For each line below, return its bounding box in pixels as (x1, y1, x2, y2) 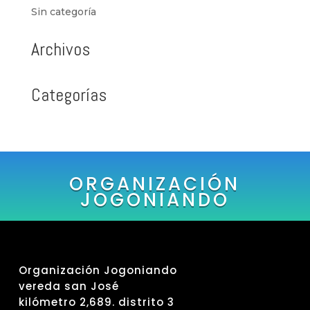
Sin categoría (30, 5, 96, 18)
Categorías (30, 83, 107, 107)
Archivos (30, 37, 90, 61)
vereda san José (19, 278, 119, 293)
